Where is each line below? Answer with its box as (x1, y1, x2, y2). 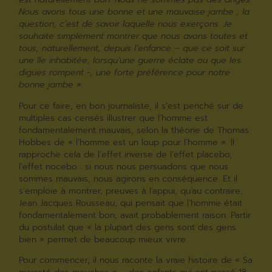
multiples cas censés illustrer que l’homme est (19, 111, 208, 124)
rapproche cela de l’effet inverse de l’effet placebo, (19, 148, 233, 161)
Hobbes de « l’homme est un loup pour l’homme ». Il (19, 135, 235, 149)
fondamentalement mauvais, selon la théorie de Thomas (19, 123, 250, 137)
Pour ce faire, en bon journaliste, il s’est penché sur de (19, 99, 244, 112)
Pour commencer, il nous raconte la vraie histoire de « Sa (19, 254, 253, 267)
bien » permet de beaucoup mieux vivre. (19, 233, 188, 246)
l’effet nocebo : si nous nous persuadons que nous (19, 160, 229, 173)
